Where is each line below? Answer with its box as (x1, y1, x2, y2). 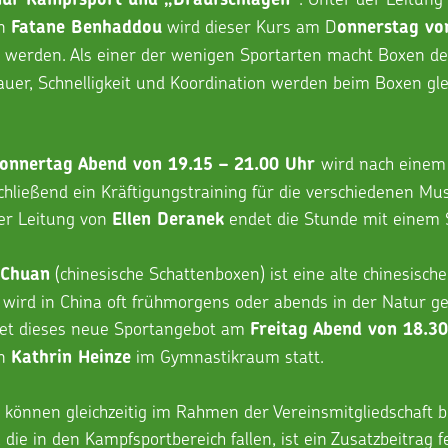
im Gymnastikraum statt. (131, 344, 324, 367)
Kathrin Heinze (11, 345, 131, 368)
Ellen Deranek (112, 207, 224, 230)
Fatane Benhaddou (11, 15, 162, 38)
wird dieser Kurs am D (162, 14, 337, 37)
